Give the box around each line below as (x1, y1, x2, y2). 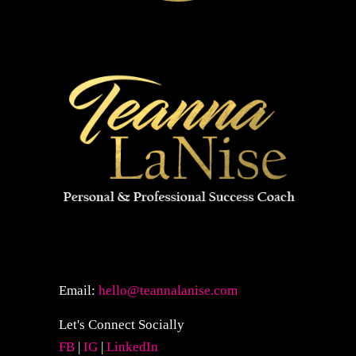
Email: (59, 283, 99, 299)
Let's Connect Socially (59, 317, 184, 333)
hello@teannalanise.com (99, 283, 238, 299)
